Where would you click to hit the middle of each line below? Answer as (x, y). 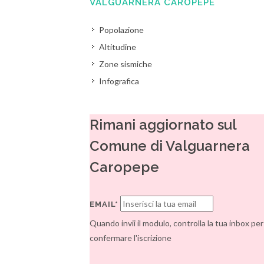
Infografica (119, 81)
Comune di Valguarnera (170, 146)
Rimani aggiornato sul (163, 125)
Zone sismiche (126, 64)
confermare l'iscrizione (131, 238)
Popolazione (122, 30)
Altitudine (118, 47)
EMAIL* (104, 204)
